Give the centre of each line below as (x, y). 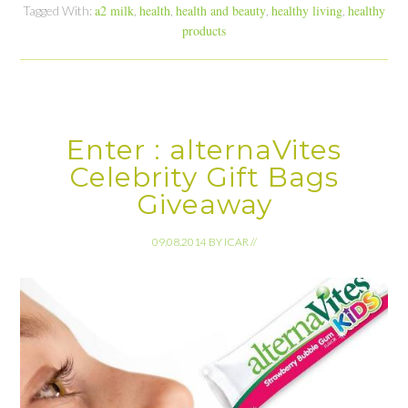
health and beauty (221, 11)
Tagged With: (59, 11)
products (204, 31)
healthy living (307, 11)
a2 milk (114, 11)
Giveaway (204, 205)
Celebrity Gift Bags (204, 178)
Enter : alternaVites (204, 150)
